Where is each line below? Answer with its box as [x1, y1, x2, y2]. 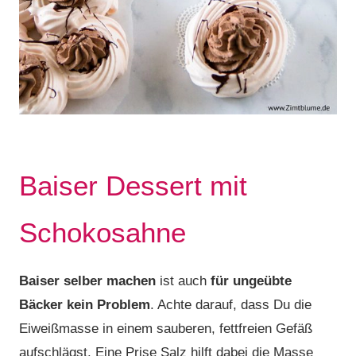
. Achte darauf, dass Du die [150, 297, 311, 312]
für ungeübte [211, 273, 292, 288]
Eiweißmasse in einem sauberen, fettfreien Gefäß [19, 321, 312, 336]
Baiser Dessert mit [19, 170, 247, 201]
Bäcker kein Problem [19, 297, 150, 312]
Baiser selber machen [19, 273, 156, 288]
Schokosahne [19, 217, 186, 248]
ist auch [156, 273, 211, 288]
